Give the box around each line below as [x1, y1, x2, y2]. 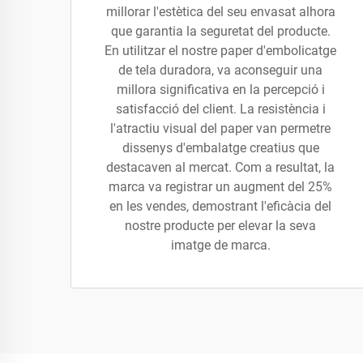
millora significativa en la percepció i [116, 82, 325, 97]
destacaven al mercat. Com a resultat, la [106, 160, 335, 175]
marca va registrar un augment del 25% [109, 179, 332, 194]
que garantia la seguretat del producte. [110, 23, 331, 39]
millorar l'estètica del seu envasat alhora [105, 4, 335, 19]
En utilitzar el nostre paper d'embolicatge [105, 43, 336, 58]
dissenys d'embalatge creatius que [122, 140, 319, 156]
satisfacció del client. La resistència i [115, 101, 326, 117]
